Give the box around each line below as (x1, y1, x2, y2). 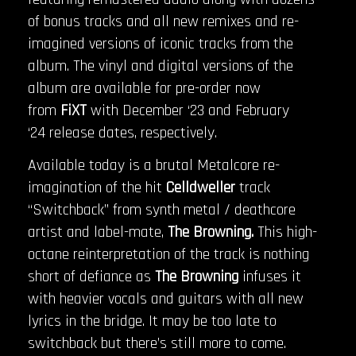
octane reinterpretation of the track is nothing (28, 243, 309, 265)
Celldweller (166, 176, 235, 198)
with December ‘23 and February (91, 99, 289, 121)
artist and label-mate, (28, 221, 168, 242)
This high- (257, 221, 317, 242)
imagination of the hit (28, 176, 166, 198)
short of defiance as (28, 265, 155, 287)
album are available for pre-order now (28, 77, 261, 99)
